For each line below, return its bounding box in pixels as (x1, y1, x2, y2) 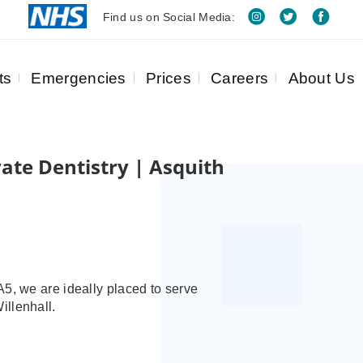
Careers (211, 69, 269, 87)
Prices (146, 69, 191, 87)
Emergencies (31, 69, 126, 87)
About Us (288, 69, 355, 87)
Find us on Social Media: (102, 11, 236, 23)
